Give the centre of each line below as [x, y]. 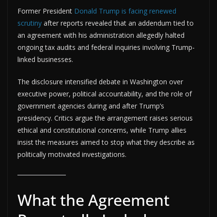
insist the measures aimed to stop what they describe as [106, 142]
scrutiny [30, 23]
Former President [46, 11]
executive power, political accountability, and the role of [105, 93]
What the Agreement [93, 200]
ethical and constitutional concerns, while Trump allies [102, 130]
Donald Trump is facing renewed [125, 11]
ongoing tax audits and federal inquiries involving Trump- [106, 47]
